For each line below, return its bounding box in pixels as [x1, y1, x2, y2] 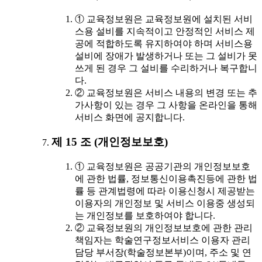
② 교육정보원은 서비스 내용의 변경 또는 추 [75, 87, 257, 98]
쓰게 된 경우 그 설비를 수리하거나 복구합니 [75, 63, 257, 73]
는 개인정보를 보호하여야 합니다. [75, 211, 215, 221]
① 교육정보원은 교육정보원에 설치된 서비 [75, 13, 253, 24]
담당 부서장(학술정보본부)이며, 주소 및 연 [75, 247, 251, 258]
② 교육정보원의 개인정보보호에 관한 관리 [75, 223, 253, 233]
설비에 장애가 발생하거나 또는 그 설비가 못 [75, 50, 257, 61]
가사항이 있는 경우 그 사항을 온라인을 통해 [75, 99, 257, 110]
